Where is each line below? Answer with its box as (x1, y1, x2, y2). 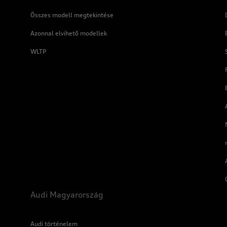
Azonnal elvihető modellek (30, 29, 107, 37)
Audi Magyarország (30, 190, 103, 200)
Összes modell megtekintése (30, 11, 113, 19)
